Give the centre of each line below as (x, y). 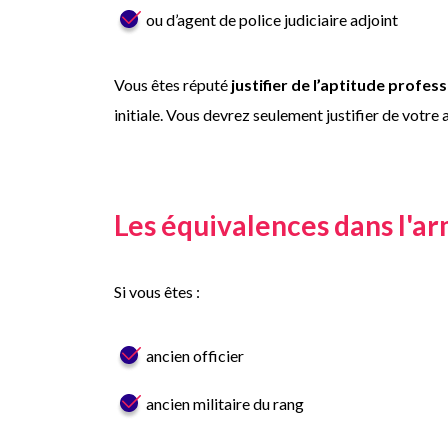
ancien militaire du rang (225, 403)
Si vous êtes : (157, 291)
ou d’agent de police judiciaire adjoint (272, 19)
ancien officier (195, 355)
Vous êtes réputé (172, 84)
